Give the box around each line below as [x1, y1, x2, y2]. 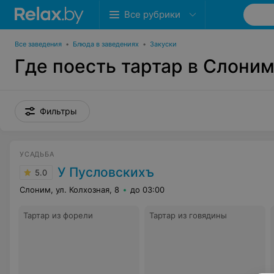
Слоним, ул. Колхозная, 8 [20, 185, 119, 194]
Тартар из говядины [149, 210, 227, 220]
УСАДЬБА [20, 150, 54, 158]
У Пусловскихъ [57, 165, 154, 180]
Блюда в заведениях [73, 40, 139, 48]
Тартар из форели [23, 210, 93, 220]
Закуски [150, 40, 177, 48]
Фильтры [40, 106, 77, 116]
